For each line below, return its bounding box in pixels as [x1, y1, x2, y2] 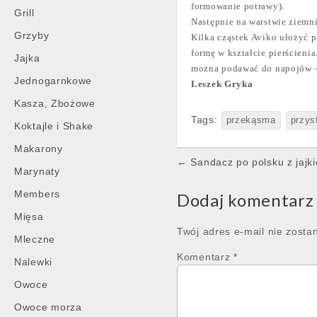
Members [14, 188, 60, 200]
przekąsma [226, 115, 276, 125]
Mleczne [14, 234, 55, 245]
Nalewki [14, 256, 52, 267]
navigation [176, 171, 262, 191]
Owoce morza [14, 301, 82, 313]
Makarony [14, 143, 63, 154]
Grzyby [14, 30, 50, 41]
